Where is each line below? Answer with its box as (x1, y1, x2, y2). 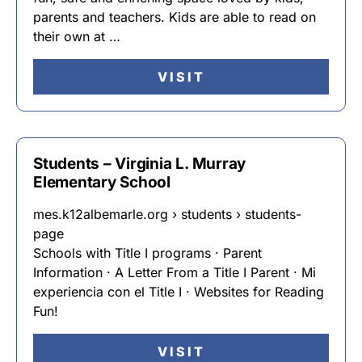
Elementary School (33, 173, 170, 192)
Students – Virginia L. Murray (33, 154, 246, 173)
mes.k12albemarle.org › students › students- (33, 206, 301, 222)
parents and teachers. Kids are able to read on (33, 9, 316, 25)
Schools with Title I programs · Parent (33, 245, 262, 261)
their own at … (33, 28, 120, 44)
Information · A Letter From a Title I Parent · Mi (33, 264, 316, 280)
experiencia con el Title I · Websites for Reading (33, 284, 324, 300)
